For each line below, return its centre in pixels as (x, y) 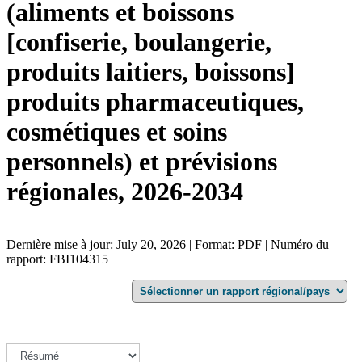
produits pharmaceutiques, (155, 102)
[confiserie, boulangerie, (139, 42)
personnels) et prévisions (142, 162)
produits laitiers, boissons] (151, 72)
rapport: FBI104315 (57, 259)
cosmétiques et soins (117, 132)
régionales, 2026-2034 (125, 192)
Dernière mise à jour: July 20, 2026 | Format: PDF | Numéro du (168, 244)
